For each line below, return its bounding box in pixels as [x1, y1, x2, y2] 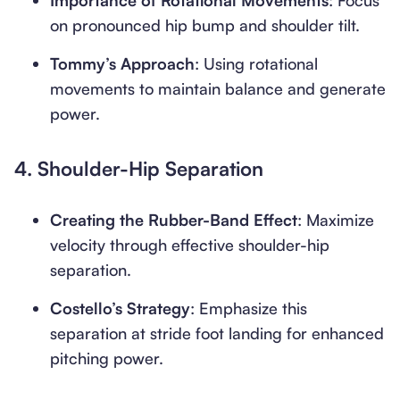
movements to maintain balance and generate [50, 79, 386, 98]
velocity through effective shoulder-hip [50, 235, 329, 254]
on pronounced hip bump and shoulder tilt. [50, 15, 360, 35]
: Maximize [297, 210, 374, 229]
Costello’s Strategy [50, 298, 190, 318]
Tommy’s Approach [50, 54, 195, 73]
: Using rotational [195, 54, 318, 73]
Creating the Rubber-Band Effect [50, 210, 297, 229]
